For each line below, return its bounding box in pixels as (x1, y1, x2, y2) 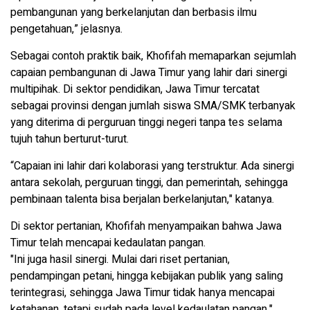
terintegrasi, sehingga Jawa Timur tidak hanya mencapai (10, 284, 275, 302)
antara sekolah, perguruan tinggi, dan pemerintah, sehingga (10, 174, 288, 192)
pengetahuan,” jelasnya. (10, 21, 122, 38)
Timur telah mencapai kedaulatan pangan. (10, 235, 208, 252)
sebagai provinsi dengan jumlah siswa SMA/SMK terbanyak (10, 98, 295, 115)
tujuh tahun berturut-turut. (10, 131, 129, 148)
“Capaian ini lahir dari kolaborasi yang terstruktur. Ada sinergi (10, 158, 294, 175)
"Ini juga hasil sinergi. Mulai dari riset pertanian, (10, 251, 230, 268)
